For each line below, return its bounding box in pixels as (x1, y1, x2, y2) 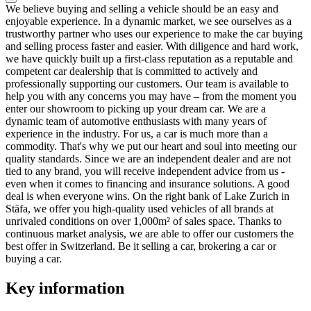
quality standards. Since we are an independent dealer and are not (6, 152, 291, 165)
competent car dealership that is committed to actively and (6, 65, 258, 77)
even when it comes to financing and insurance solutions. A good (6, 177, 289, 190)
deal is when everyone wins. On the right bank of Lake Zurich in (6, 190, 289, 202)
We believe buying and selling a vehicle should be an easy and (6, 2, 278, 15)
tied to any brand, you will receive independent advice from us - (6, 165, 285, 177)
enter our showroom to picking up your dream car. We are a (6, 102, 266, 115)
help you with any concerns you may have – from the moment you (6, 90, 296, 102)
